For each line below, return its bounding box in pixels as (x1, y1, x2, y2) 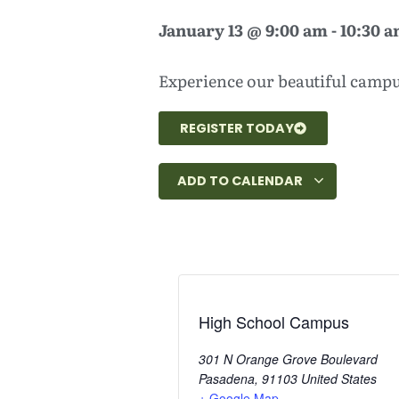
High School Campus (199, 310, 349, 334)
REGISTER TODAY (180, 119, 294, 137)
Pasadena (199, 370, 255, 388)
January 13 (159, 18, 243, 42)
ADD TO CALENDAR (177, 172, 305, 191)
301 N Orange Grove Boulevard (199, 350, 378, 369)
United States (301, 370, 377, 388)
